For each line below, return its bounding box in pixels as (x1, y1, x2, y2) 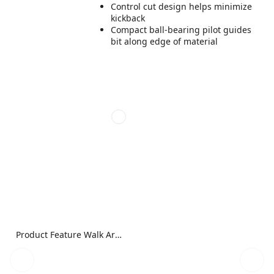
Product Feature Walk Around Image (115, 229, 122, 241)
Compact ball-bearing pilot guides (111, 24, 252, 35)
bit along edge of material (111, 35, 218, 47)
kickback (111, 12, 146, 24)
